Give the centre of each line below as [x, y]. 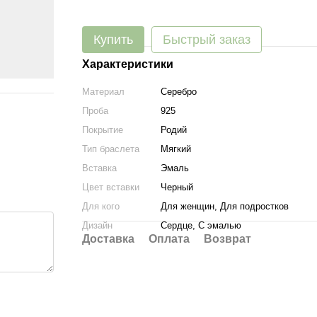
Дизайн [97, 225]
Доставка [108, 239]
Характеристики [127, 64]
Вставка [99, 168]
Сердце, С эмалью [201, 225]
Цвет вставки [110, 187]
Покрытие [102, 130]
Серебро [178, 92]
